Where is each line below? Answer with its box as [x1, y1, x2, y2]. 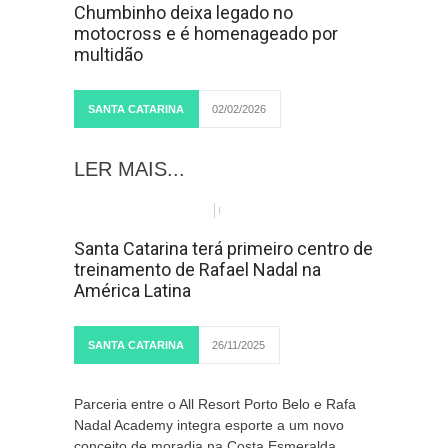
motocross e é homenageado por [74, 23, 338, 44]
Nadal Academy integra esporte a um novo [74, 417, 344, 433]
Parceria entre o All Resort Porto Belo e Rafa [74, 396, 356, 412]
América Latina [74, 280, 191, 301]
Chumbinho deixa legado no [74, 2, 293, 23]
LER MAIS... [74, 158, 185, 180]
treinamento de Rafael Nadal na [74, 259, 321, 280]
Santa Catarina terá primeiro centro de [74, 238, 373, 259]
